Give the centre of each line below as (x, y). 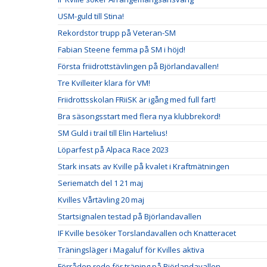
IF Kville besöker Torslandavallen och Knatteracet (147, 233)
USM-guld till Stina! (91, 16)
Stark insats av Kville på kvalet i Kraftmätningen (144, 166)
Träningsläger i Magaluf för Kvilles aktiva (131, 249)
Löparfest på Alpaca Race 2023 (113, 149)
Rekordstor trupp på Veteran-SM (117, 32)
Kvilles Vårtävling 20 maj (101, 199)
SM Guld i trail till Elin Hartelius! (113, 133)
